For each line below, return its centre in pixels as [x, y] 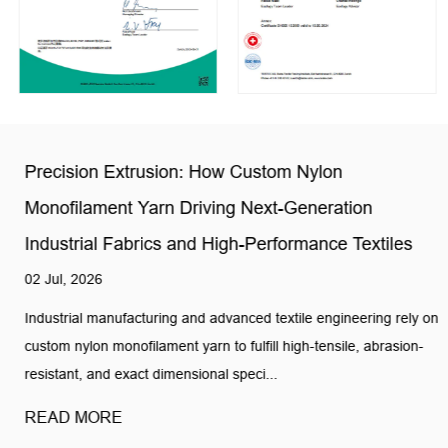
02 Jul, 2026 [54, 279]
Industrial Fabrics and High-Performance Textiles [209, 244]
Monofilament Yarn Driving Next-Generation [189, 208]
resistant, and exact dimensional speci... [141, 374]
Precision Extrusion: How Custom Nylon [174, 172]
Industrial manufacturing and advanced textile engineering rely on [222, 318]
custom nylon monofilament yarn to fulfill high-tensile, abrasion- [214, 346]
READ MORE [64, 418]
